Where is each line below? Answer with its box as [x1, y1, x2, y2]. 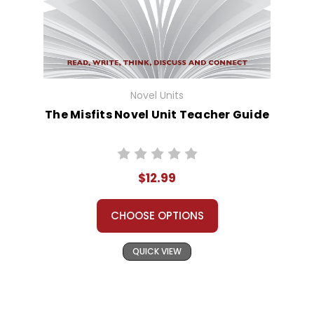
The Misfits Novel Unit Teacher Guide [45, 107, 269, 123]
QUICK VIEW [132, 245, 182, 258]
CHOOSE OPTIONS [110, 208, 204, 224]
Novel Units [130, 88, 184, 103]
